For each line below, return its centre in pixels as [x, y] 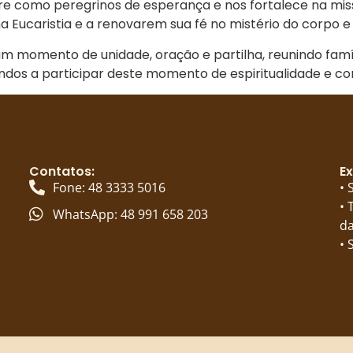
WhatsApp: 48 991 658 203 [131, 215]
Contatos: [62, 172]
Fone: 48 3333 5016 [110, 188]
